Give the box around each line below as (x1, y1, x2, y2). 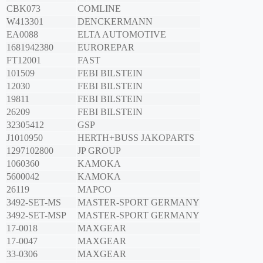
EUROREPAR (77, 42, 134, 53)
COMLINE (77, 4, 121, 14)
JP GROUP (77, 146, 121, 156)
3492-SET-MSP (6, 210, 66, 221)
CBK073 (6, 4, 41, 14)
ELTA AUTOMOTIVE (77, 29, 166, 40)
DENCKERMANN (77, 16, 153, 27)
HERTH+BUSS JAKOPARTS (77, 133, 194, 143)
